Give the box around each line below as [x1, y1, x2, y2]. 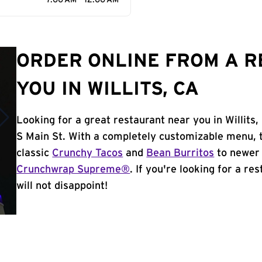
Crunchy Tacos [52, 148, 123, 158]
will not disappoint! [16, 181, 108, 191]
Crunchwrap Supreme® [16, 164, 130, 175]
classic [16, 148, 53, 158]
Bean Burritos [146, 148, 215, 158]
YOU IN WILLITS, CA [16, 80, 199, 98]
